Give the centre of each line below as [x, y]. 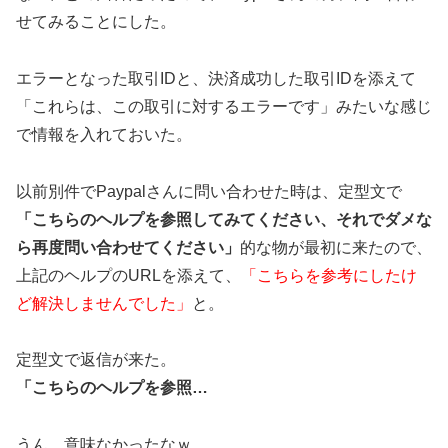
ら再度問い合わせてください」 [128, 247]
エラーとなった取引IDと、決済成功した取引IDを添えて [216, 78]
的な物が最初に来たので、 [336, 247]
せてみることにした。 [96, 22]
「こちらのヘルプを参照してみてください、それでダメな [224, 219]
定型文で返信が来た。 [96, 360]
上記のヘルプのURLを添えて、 [128, 275]
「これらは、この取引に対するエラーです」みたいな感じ [224, 106]
